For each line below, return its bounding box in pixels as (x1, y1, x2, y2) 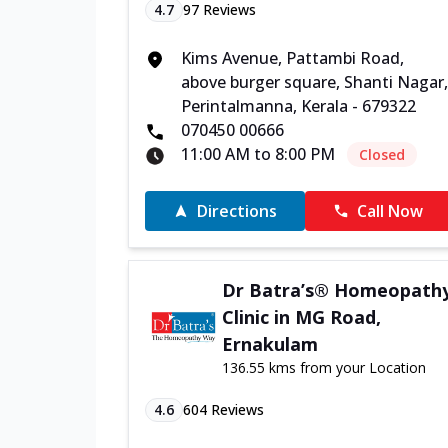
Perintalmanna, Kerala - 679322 (181, 95, 416, 117)
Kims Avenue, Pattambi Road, (181, 47, 404, 69)
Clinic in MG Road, (221, 305, 381, 329)
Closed (359, 145, 405, 164)
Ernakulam (221, 332, 318, 356)
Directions (197, 200, 278, 222)
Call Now (357, 200, 424, 222)
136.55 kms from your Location (221, 358, 426, 377)
